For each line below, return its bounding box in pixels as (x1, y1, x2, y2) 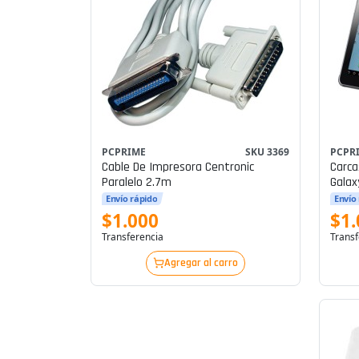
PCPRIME (101, 144, 146, 159)
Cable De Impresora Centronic (101, 158, 254, 175)
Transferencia (101, 229, 163, 244)
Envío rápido (105, 192, 158, 204)
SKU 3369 (245, 144, 290, 159)
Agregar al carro (164, 255, 238, 270)
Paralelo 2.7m (101, 173, 171, 191)
